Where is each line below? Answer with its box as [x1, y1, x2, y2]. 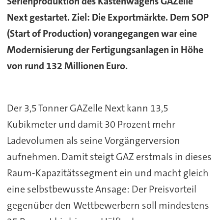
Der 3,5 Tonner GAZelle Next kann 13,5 [6, 102, 168, 115]
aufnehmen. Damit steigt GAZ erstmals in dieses [6, 150, 212, 164]
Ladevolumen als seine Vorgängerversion [6, 134, 180, 147]
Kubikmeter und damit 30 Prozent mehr [6, 118, 175, 131]
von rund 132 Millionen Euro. [6, 59, 128, 73]
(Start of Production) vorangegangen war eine [6, 27, 197, 40]
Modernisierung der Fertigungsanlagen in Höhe [6, 43, 203, 56]
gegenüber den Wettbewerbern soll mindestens [6, 199, 209, 212]
